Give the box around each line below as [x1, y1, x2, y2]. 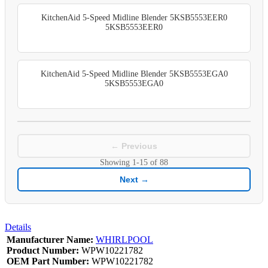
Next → [119, 174, 149, 184]
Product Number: [7, 245, 79, 255]
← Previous [111, 141, 157, 151]
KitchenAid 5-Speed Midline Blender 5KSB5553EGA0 [40, 69, 228, 78]
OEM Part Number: [7, 255, 89, 266]
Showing [100, 157, 132, 167]
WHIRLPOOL [96, 234, 153, 245]
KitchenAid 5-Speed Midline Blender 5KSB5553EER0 [41, 13, 227, 22]
